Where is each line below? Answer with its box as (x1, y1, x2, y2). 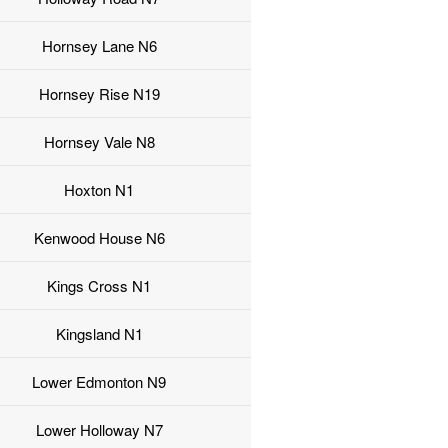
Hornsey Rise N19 (38, 83, 160, 105)
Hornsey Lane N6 (41, 35, 157, 57)
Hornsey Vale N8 (43, 131, 155, 153)
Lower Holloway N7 (35, 419, 163, 441)
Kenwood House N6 (33, 227, 165, 249)
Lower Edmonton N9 (32, 371, 167, 393)
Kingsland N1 (55, 323, 143, 345)
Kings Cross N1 (47, 275, 152, 297)
